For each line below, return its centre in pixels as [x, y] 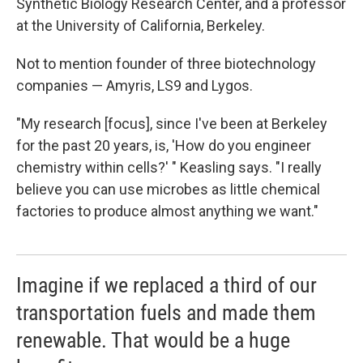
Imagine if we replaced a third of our [167, 285]
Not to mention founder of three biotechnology [166, 63]
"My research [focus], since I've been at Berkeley [172, 123]
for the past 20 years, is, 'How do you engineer [164, 145]
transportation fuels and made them [166, 312]
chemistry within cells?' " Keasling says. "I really [169, 167]
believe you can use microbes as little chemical [168, 189]
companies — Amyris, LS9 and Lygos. [135, 85]
